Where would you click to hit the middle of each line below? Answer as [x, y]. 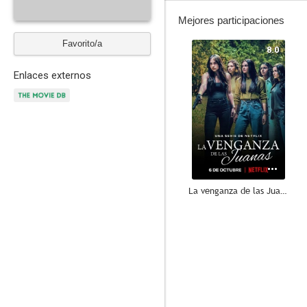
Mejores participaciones [231, 20]
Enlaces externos [52, 75]
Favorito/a [82, 44]
